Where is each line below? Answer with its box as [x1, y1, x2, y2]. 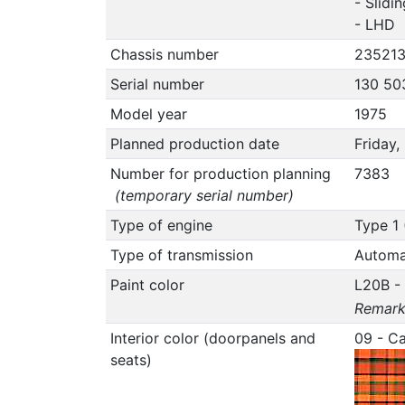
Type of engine [109, 215, 212, 234]
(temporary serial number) [109, 185, 294, 204]
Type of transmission [109, 245, 253, 264]
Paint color [109, 275, 184, 294]
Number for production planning [109, 164, 331, 183]
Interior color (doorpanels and [109, 328, 316, 347]
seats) [109, 350, 152, 369]
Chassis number [109, 44, 219, 63]
